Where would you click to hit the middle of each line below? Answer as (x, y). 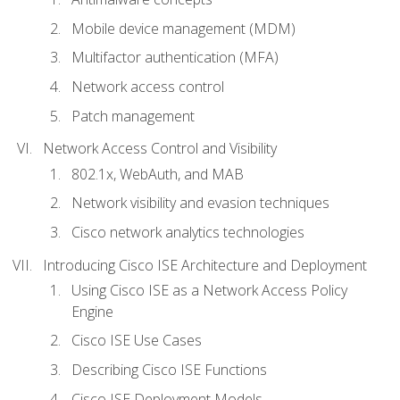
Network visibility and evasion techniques (200, 203)
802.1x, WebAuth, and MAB (158, 174)
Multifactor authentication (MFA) (175, 58)
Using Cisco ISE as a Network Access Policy (209, 290)
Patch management (133, 116)
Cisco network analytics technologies (188, 232)
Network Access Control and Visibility (160, 149)
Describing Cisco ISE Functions (169, 370)
